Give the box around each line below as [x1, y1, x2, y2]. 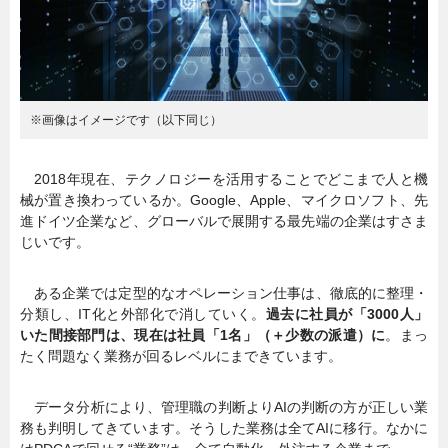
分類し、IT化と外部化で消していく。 [20, 305, 266, 322]
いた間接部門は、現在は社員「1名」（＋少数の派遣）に [20, 326, 386, 343]
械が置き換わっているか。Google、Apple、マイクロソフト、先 [20, 191, 428, 208]
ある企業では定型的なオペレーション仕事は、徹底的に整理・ [20, 284, 428, 301]
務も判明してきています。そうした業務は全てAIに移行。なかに [20, 419, 428, 436]
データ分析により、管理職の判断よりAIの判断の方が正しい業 [20, 398, 428, 415]
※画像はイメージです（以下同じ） [30, 112, 222, 127]
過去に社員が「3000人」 [265, 305, 428, 322]
